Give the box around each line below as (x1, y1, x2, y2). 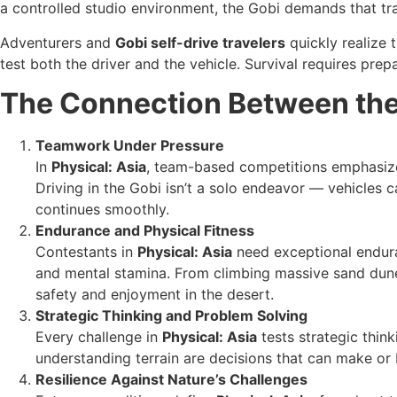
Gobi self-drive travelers (115, 33, 285, 51)
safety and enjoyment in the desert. (35, 285, 274, 304)
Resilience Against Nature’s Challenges (35, 370, 307, 389)
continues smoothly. (35, 200, 169, 219)
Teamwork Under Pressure (35, 136, 224, 155)
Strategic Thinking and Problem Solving (35, 307, 307, 325)
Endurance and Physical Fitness (35, 222, 254, 240)
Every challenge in (35, 328, 162, 346)
